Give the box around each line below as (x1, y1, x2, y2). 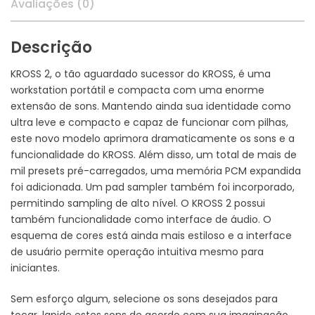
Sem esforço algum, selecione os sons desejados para (11, 291, 278, 306)
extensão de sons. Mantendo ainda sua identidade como (11, 98, 291, 113)
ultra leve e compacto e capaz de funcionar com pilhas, (11, 115, 288, 129)
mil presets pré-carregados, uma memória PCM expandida (11, 163, 301, 178)
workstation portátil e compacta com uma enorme (11, 82, 264, 97)
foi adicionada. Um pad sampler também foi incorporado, (11, 179, 295, 194)
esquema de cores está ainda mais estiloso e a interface (11, 228, 292, 243)
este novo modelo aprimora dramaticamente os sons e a (11, 131, 295, 146)
